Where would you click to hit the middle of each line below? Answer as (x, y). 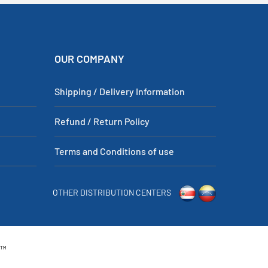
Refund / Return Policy (102, 121)
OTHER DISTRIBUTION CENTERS (112, 192)
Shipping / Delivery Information (120, 91)
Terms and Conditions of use (114, 151)
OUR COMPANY (89, 58)
